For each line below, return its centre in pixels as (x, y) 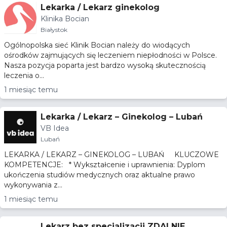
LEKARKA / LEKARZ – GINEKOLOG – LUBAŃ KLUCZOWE (85, 155)
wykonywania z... (33, 185)
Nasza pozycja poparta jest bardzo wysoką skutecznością (105, 65)
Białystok (54, 30)
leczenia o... (24, 75)
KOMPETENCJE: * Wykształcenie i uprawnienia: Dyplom (34, 165)
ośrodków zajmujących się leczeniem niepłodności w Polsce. (110, 55)
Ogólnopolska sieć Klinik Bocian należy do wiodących (97, 45)
